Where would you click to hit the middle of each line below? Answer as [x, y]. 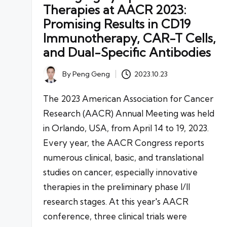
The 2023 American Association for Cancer [128, 98]
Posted [54, 77]
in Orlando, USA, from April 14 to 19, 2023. [126, 128]
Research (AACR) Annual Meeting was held [129, 113]
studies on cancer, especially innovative [120, 172]
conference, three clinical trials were [115, 216]
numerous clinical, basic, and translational [123, 157]
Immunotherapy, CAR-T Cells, [129, 38]
